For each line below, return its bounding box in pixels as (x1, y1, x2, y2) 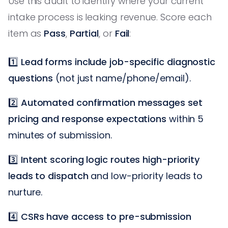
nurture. (8, 185, 43, 198)
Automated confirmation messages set (20, 96, 203, 109)
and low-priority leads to (88, 169, 203, 182)
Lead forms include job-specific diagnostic (20, 55, 216, 68)
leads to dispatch (8, 169, 89, 182)
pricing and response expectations (8, 112, 167, 125)
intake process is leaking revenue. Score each (8, 10, 212, 23)
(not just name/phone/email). (53, 71, 191, 84)
